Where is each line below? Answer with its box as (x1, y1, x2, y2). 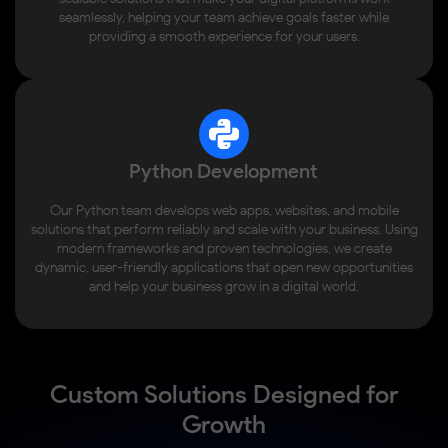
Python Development (129, 159, 319, 184)
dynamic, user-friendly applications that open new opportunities (35, 259, 413, 277)
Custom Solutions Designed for (49, 379, 399, 410)
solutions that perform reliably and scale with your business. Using (30, 221, 418, 239)
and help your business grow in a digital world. (89, 278, 359, 296)
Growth (182, 409, 266, 440)
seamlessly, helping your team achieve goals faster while (59, 9, 389, 27)
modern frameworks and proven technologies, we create (56, 240, 392, 258)
